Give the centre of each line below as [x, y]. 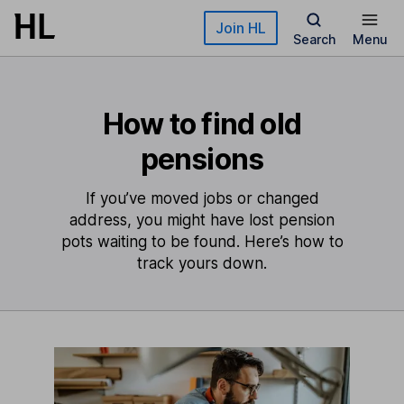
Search [314, 39]
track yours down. [202, 263]
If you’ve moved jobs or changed [202, 198]
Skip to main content [79, 22]
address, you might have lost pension [202, 220]
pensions [202, 159]
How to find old [202, 124]
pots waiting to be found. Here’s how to [202, 242]
